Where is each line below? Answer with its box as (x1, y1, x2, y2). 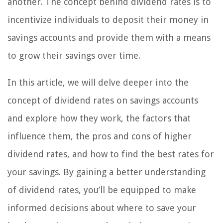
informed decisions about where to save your (7, 202, 196, 213)
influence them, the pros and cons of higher (7, 130, 192, 141)
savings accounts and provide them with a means (7, 32, 211, 43)
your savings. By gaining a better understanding (7, 166, 206, 177)
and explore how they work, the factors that (7, 112, 191, 123)
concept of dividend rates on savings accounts (7, 95, 198, 106)
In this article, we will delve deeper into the (7, 77, 189, 88)
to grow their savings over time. (7, 50, 140, 61)
